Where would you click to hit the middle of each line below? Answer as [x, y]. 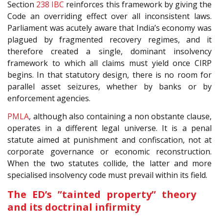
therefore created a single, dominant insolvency [109, 52]
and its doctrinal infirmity [74, 207]
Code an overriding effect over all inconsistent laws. [109, 16]
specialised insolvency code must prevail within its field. [107, 175]
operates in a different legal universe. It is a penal [109, 128]
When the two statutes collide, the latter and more [109, 163]
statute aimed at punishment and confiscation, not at [109, 140]
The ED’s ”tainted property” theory [102, 194]
